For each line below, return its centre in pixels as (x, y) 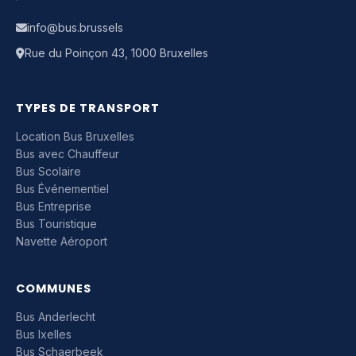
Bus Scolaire (48, 172)
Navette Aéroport (62, 242)
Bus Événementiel (62, 189)
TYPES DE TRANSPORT (88, 108)
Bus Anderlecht (56, 317)
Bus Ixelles (44, 335)
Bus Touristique (56, 224)
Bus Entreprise (54, 207)
